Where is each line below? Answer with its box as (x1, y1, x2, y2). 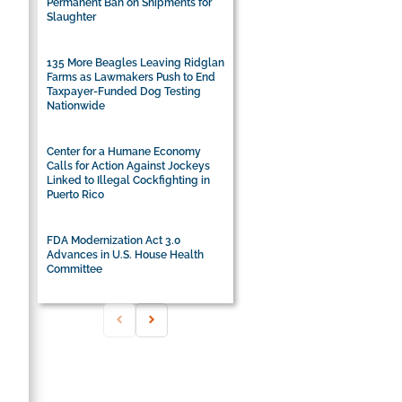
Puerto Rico (47, 188, 105, 201)
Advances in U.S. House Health (47, 248, 205, 261)
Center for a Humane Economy (47, 144, 202, 158)
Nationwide (47, 99, 106, 112)
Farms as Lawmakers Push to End (47, 70, 216, 83)
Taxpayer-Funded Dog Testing (47, 84, 202, 98)
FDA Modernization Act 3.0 (47, 233, 181, 247)
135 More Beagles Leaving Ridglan (47, 56, 225, 69)
